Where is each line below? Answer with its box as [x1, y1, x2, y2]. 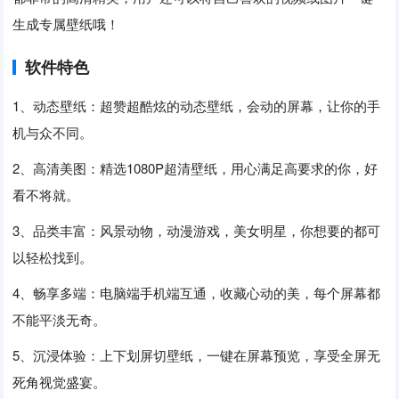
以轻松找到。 [12, 247, 94, 266]
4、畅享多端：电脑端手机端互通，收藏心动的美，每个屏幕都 [12, 282, 381, 302]
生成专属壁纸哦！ [12, 13, 120, 33]
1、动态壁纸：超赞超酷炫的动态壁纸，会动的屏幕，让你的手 [12, 95, 381, 115]
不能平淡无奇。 [12, 309, 107, 329]
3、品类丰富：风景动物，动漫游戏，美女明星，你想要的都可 [12, 220, 381, 240]
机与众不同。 [12, 122, 94, 142]
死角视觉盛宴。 [12, 371, 107, 391]
